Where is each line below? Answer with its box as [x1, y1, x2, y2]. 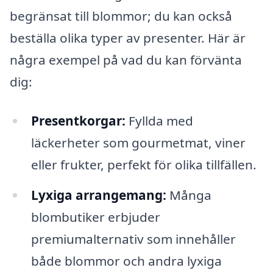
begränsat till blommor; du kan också [10, 7, 232, 25]
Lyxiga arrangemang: [30, 186, 166, 204]
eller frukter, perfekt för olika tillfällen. [30, 155, 257, 173]
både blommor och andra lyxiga [30, 252, 222, 269]
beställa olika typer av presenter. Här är [10, 29, 246, 47]
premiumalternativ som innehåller [30, 230, 236, 247]
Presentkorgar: [30, 112, 126, 129]
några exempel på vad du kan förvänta [10, 51, 242, 69]
